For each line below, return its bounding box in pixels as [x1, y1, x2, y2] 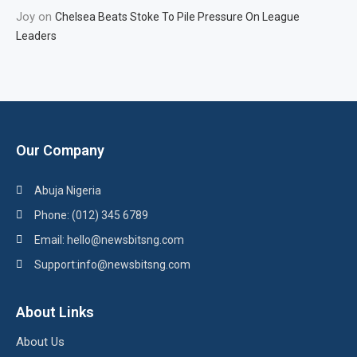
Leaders [16, 29, 57, 42]
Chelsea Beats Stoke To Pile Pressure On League [55, 10, 300, 23]
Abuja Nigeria [33, 184, 101, 197]
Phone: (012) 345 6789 [33, 209, 148, 222]
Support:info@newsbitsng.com [33, 258, 190, 271]
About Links [16, 304, 94, 320]
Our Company [16, 142, 104, 159]
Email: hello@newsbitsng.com [33, 233, 184, 246]
